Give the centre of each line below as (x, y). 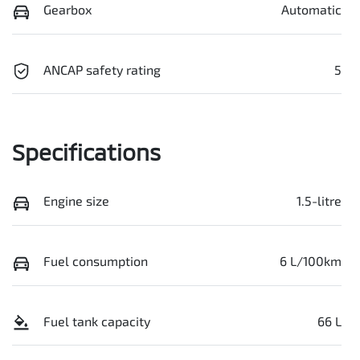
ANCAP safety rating (102, 69)
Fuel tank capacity (97, 321)
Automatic (311, 10)
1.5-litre (319, 201)
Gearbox (67, 10)
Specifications (86, 152)
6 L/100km (311, 260)
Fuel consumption (96, 260)
